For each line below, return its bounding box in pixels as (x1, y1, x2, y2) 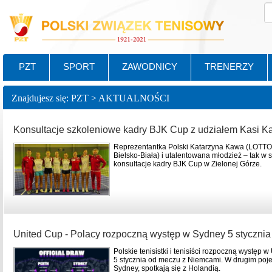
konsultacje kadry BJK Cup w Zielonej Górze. (114, 160, 262, 168)
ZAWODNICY (122, 61, 177, 72)
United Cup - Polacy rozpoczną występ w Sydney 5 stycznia (13, 228, 271, 239)
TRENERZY (205, 61, 254, 72)
